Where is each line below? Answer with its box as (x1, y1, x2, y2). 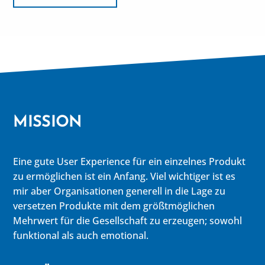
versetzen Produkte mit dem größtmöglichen (13, 199, 215, 213)
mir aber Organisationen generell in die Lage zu (13, 185, 226, 198)
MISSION (13, 110, 82, 133)
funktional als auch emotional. (13, 229, 149, 243)
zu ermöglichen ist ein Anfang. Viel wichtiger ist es (13, 170, 236, 183)
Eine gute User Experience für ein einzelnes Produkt (13, 155, 246, 169)
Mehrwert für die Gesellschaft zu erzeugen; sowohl (13, 214, 243, 228)
